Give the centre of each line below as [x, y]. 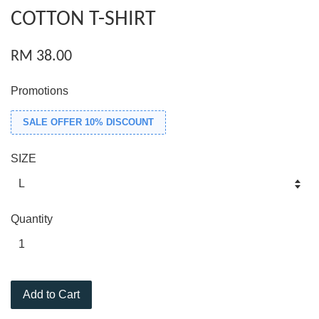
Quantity [32, 219]
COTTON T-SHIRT [83, 20]
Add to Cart [51, 295]
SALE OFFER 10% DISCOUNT [88, 122]
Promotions [40, 91]
